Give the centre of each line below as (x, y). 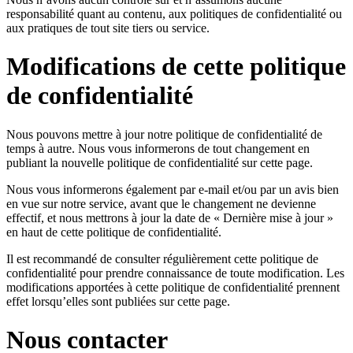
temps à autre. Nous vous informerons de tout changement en (158, 148)
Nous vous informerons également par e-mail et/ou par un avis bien (173, 189)
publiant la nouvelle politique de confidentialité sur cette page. (160, 162)
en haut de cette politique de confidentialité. (114, 232)
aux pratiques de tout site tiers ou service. (108, 28)
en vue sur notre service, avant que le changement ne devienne (161, 203)
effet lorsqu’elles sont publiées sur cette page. (118, 301)
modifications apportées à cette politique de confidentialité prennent (173, 287)
